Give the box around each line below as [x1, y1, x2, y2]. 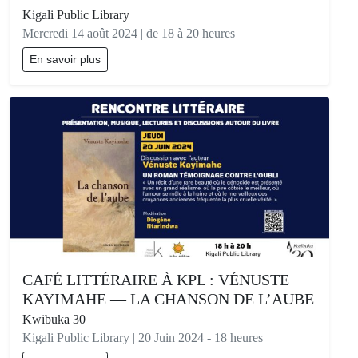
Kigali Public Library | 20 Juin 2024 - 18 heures [22, 331, 263, 345]
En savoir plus [30, 53, 101, 66]
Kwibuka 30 [22, 312, 86, 327]
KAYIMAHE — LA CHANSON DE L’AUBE [22, 290, 314, 308]
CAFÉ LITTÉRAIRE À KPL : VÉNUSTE [22, 271, 289, 289]
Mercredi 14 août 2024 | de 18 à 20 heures [22, 26, 235, 41]
